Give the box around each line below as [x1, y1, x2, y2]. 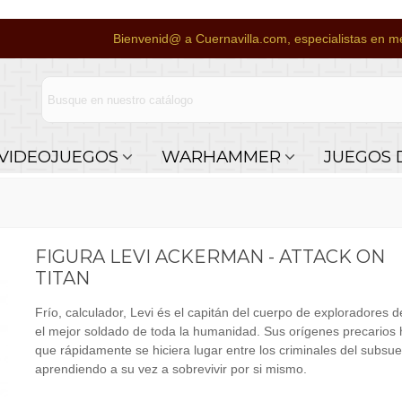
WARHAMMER [161, 146, 281, 167]
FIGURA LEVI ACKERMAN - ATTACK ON [34, 246, 385, 267]
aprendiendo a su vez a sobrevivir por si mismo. [34, 362, 307, 376]
